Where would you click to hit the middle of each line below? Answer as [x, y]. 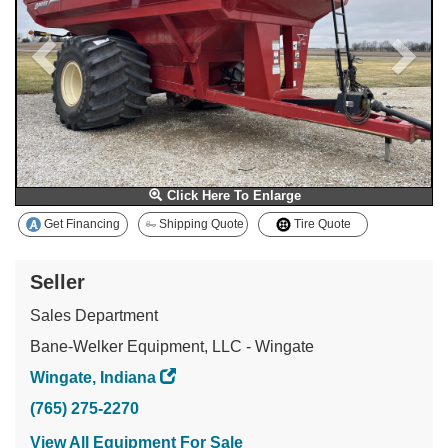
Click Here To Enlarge [232, 195]
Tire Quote [320, 224]
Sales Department [94, 316]
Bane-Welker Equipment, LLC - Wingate [172, 347]
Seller [57, 282]
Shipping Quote [200, 224]
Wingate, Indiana [93, 378]
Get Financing [80, 224]
